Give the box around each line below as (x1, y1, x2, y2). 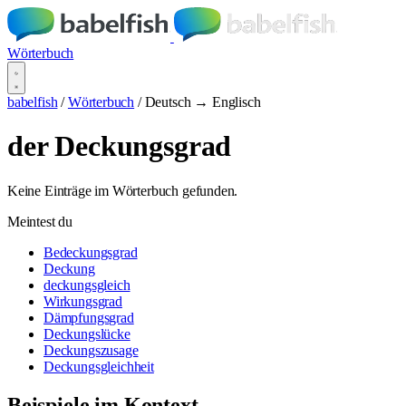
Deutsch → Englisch (144, 94, 261, 110)
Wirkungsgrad (43, 293, 122, 309)
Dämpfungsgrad (43, 309, 134, 325)
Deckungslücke (43, 325, 130, 342)
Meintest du (7, 213, 73, 229)
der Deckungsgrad (7, 130, 232, 163)
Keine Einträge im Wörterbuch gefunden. (7, 182, 238, 198)
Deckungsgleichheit (43, 358, 154, 374)
